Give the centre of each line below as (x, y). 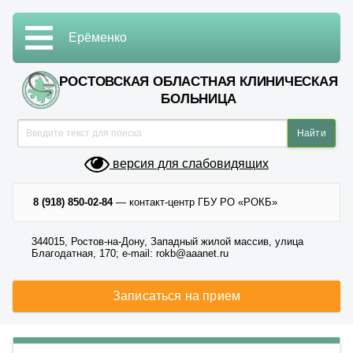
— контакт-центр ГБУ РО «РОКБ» (195, 202)
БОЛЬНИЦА (199, 99)
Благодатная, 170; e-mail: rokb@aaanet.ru (130, 253)
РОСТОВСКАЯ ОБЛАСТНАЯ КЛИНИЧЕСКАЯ (199, 82)
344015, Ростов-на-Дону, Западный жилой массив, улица (167, 242)
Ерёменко (98, 37)
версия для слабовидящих (189, 164)
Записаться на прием (176, 296)
